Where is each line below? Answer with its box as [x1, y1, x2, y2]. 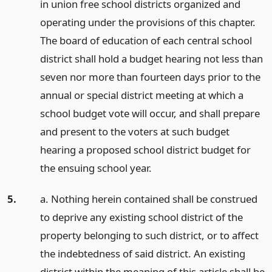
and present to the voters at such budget [39, 124, 229, 138]
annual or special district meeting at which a [39, 87, 243, 102]
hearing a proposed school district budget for [39, 142, 251, 157]
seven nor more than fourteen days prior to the [39, 69, 260, 84]
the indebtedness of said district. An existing [39, 246, 245, 260]
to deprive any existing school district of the [39, 209, 243, 224]
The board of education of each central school [39, 33, 252, 47]
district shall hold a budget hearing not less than [39, 51, 263, 66]
